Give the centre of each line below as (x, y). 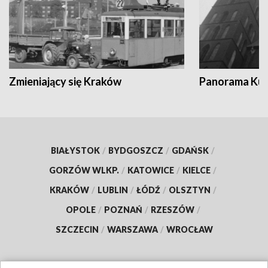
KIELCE (197, 170)
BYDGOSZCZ (136, 151)
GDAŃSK (190, 151)
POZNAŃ (123, 210)
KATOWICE (151, 170)
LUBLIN (112, 190)
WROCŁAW (189, 230)
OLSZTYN (189, 190)
